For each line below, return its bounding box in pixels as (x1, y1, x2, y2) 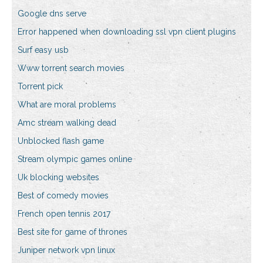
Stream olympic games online (18, 154, 132, 164)
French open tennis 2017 (18, 209, 110, 219)
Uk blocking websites (18, 173, 99, 183)
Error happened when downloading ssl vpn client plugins (18, 27, 236, 37)
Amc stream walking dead (18, 118, 116, 128)
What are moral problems (18, 100, 116, 110)
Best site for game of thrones (18, 227, 127, 237)
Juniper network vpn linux (18, 245, 115, 255)
